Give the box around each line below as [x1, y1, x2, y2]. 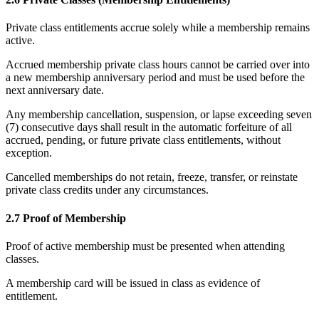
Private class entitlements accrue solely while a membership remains [6, 21, 310, 34]
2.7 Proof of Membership [6, 211, 126, 224]
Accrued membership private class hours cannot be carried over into [6, 58, 310, 71]
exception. [6, 147, 52, 159]
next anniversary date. [6, 84, 104, 97]
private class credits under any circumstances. [6, 184, 209, 197]
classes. [6, 252, 39, 265]
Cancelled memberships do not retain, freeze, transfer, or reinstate [6, 171, 298, 184]
